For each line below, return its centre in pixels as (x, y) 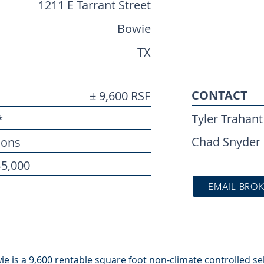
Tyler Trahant (227, 119)
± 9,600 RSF (120, 96)
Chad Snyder (226, 142)
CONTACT (220, 95)
